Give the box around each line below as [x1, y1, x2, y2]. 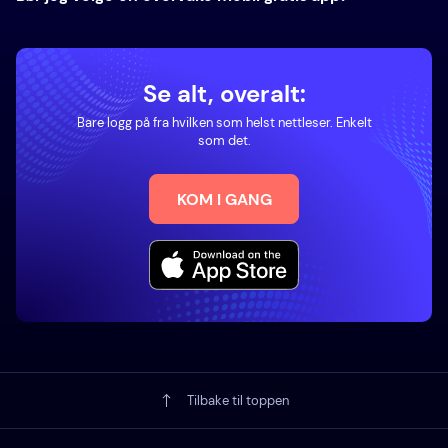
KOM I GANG [176, 188, 272, 210]
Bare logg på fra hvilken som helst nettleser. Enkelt [76, 114, 372, 131]
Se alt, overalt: [142, 78, 306, 109]
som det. [197, 132, 251, 149]
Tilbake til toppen [186, 392, 289, 410]
